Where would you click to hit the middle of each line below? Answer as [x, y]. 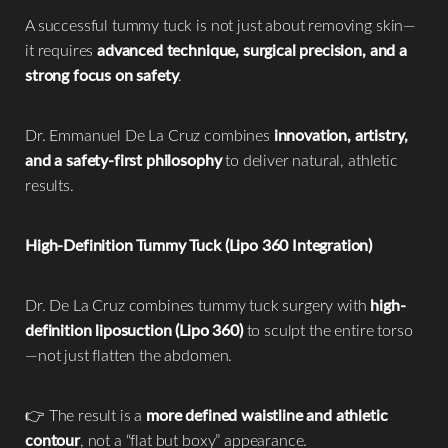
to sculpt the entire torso [327, 329]
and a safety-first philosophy [123, 159]
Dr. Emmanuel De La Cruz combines [149, 134]
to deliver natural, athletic [309, 159]
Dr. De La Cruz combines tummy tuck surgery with [198, 304]
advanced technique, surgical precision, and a [252, 49]
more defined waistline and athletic [267, 414]
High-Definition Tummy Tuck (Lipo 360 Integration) [199, 244]
